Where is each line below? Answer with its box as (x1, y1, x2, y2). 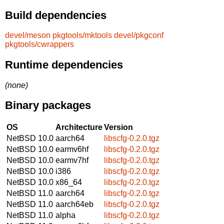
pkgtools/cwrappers (5, 40, 74, 49)
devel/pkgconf (114, 31, 163, 40)
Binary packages (5, 99, 91, 112)
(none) (5, 80, 28, 89)
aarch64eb (55, 199, 93, 208)
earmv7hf (55, 155, 88, 164)
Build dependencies (5, 8, 106, 21)
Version (104, 122, 133, 131)
